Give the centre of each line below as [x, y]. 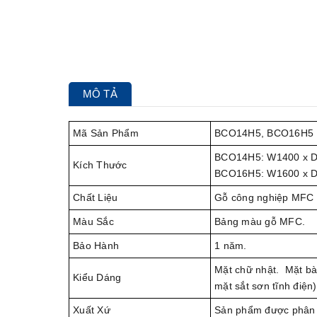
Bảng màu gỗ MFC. [260, 222]
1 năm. [231, 246]
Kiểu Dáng [97, 278]
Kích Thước [100, 165]
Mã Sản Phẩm [106, 133]
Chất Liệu [96, 198]
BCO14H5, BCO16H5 [264, 133]
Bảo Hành [96, 246]
